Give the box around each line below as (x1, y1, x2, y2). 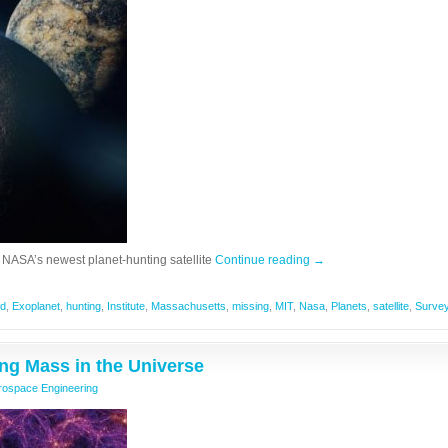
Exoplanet (12, 300, 60, 312)
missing (232, 300, 269, 312)
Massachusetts (151, 300, 226, 312)
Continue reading (215, 253, 313, 267)
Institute (107, 300, 145, 312)
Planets (331, 300, 367, 312)
